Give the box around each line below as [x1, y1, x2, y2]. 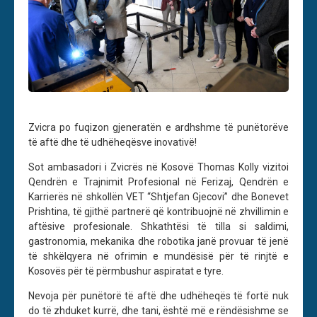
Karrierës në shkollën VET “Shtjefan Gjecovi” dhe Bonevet [28, 191, 289, 203]
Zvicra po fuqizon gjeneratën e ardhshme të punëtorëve [28, 122, 289, 134]
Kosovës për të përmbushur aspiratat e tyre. [28, 265, 224, 277]
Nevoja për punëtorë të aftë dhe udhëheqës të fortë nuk [28, 290, 289, 302]
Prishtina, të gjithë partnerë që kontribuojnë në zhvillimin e [28, 206, 289, 218]
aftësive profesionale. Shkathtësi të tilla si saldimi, [28, 221, 289, 233]
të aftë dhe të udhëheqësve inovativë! [28, 137, 197, 149]
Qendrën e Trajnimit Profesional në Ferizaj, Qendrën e [28, 176, 289, 188]
